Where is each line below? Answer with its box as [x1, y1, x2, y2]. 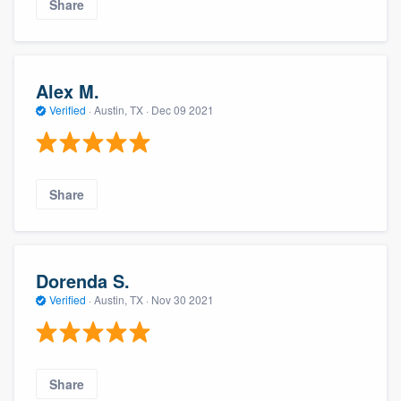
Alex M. [36, 77, 99, 104]
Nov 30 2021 [151, 291, 214, 307]
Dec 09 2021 [151, 101, 214, 117]
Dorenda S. [36, 267, 130, 294]
